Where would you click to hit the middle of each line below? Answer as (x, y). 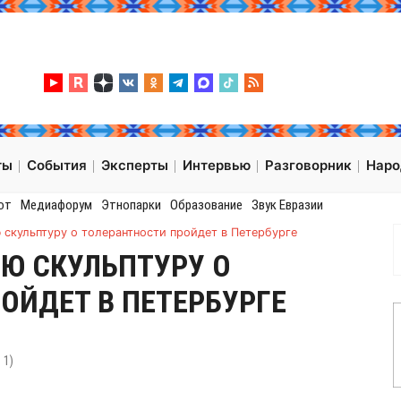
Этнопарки (131, 205)
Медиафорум (56, 205)
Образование (206, 205)
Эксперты (135, 166)
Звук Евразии (287, 205)
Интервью (217, 166)
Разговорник (308, 166)
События (57, 166)
